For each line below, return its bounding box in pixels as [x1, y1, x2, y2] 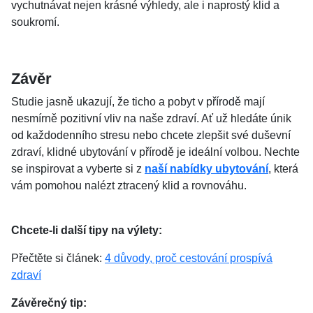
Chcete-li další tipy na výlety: [11, 224, 162, 236]
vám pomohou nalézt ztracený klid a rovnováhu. [11, 180, 247, 191]
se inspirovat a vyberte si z [11, 163, 145, 175]
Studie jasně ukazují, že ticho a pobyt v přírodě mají [11, 96, 265, 108]
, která [268, 163, 298, 175]
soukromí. [11, 16, 59, 28]
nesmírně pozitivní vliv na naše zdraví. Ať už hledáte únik [11, 112, 291, 124]
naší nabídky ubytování [145, 163, 268, 175]
